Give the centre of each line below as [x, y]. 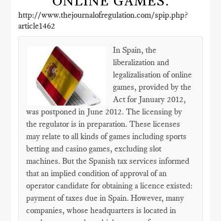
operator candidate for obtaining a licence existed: [110, 185]
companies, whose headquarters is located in [101, 210]
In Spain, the [135, 50]
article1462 [37, 26]
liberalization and [141, 62]
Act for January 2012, [150, 99]
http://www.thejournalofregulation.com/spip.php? [103, 15]
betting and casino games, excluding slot [94, 148]
